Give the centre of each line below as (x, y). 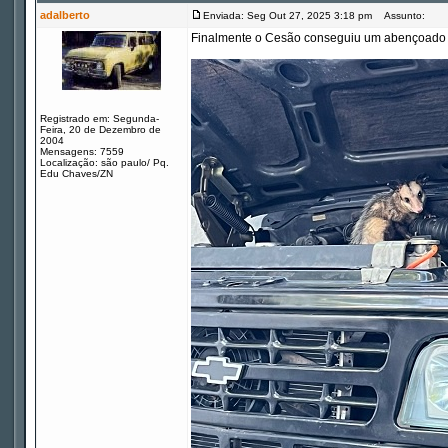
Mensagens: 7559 (82, 151)
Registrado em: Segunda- (99, 118)
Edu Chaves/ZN (76, 173)
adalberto (65, 15)
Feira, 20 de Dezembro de (100, 129)
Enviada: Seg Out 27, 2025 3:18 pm (287, 15)
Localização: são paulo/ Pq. (104, 162)
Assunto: (400, 15)
